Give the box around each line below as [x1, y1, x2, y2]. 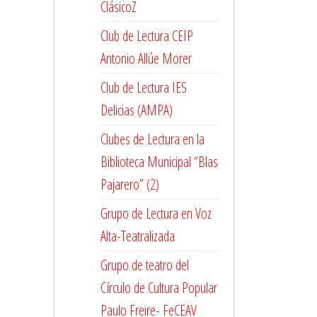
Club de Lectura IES [100, 78, 187, 97]
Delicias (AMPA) [100, 100, 173, 120]
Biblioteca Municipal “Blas [100, 152, 218, 171]
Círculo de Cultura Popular [100, 278, 217, 297]
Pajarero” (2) [100, 175, 159, 194]
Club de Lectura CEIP [100, 26, 193, 45]
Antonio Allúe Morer [100, 49, 192, 68]
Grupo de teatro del [100, 255, 189, 275]
